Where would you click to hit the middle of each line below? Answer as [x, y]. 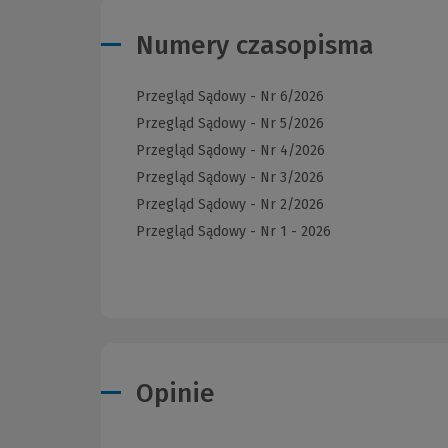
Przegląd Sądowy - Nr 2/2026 [230, 205]
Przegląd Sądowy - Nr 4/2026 [230, 151]
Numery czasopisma [255, 46]
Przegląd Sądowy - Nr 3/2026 [230, 178]
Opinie [175, 393]
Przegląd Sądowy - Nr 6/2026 [230, 97]
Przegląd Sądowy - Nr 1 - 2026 [233, 232]
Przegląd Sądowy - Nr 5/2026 [230, 124]
